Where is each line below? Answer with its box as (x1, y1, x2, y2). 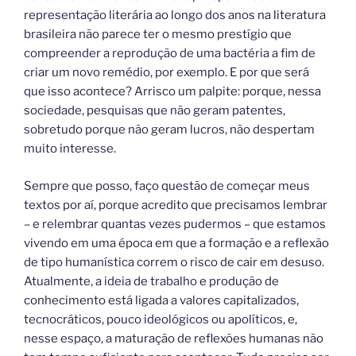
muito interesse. (24, 141, 116, 157)
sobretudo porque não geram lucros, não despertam (24, 122, 315, 137)
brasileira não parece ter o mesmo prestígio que (24, 27, 292, 42)
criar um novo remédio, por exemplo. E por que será (24, 65, 309, 80)
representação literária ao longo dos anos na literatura (24, 8, 326, 23)
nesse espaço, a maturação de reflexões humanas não (24, 331, 323, 346)
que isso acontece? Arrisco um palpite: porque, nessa (24, 84, 321, 99)
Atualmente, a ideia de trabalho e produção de (24, 273, 279, 288)
